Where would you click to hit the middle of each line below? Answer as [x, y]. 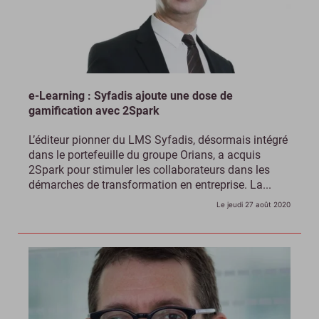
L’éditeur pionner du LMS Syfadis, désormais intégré [158, 140]
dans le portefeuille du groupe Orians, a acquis [145, 155]
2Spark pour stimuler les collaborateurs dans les [149, 170]
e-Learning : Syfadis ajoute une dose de [131, 96]
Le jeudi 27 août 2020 [253, 205]
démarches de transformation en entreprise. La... [150, 185]
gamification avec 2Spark [94, 111]
